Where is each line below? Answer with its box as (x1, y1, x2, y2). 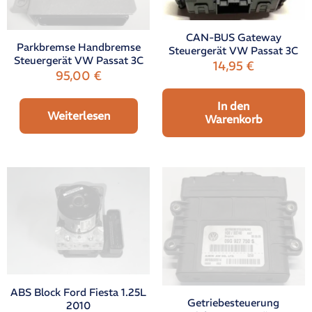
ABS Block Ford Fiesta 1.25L (10, 285, 147, 299)
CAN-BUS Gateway (185, 30, 281, 44)
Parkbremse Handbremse (16, 40, 141, 54)
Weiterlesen (47, 109, 110, 123)
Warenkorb (204, 111, 263, 126)
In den (217, 98, 250, 113)
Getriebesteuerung (187, 295, 280, 309)
